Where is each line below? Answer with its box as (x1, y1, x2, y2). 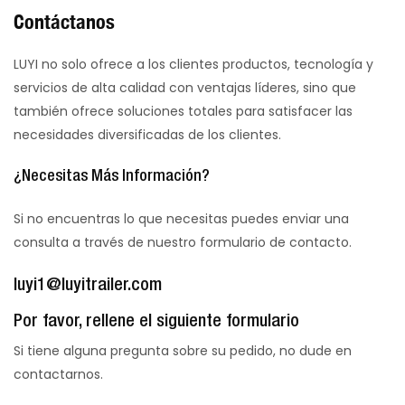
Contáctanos (14, 8, 115, 33)
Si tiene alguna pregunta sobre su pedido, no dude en (14, 341, 352, 360)
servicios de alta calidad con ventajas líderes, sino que (14, 78, 356, 97)
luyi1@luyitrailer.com (14, 277, 162, 294)
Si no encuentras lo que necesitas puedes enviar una (14, 209, 349, 228)
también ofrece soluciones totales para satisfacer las (14, 101, 353, 120)
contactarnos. (14, 364, 103, 383)
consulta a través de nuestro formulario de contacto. (14, 232, 352, 251)
